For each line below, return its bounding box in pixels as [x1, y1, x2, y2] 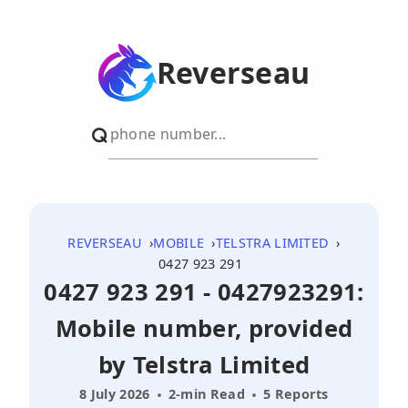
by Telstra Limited [97, 349, 311, 381]
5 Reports [262, 385, 329, 403]
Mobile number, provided [55, 312, 353, 344]
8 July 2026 [79, 385, 150, 403]
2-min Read [168, 385, 245, 403]
